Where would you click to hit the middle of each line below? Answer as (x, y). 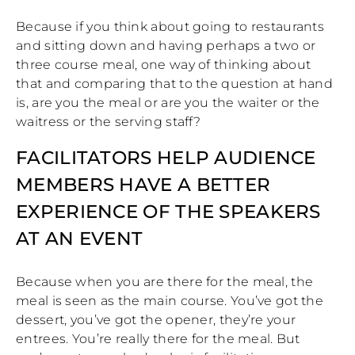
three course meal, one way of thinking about (164, 65)
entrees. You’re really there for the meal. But (158, 338)
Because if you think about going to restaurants (170, 27)
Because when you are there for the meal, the (165, 281)
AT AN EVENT (80, 239)
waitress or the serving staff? (109, 122)
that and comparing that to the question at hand (175, 84)
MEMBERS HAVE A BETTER (143, 185)
